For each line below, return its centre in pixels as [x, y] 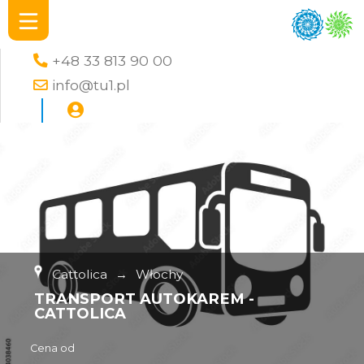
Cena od [53, 348]
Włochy [160, 274]
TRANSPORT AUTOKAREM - [145, 299]
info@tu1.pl [91, 85]
